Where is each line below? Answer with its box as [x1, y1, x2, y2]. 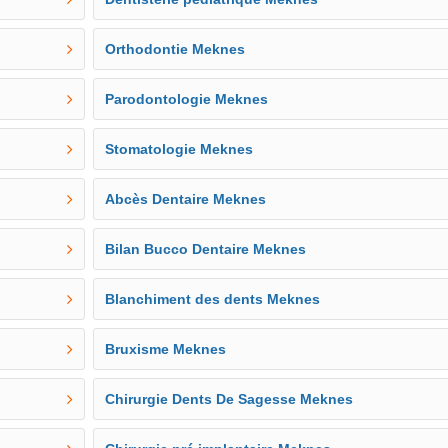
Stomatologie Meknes [105, 141, 254, 157]
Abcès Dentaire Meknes [105, 191, 267, 207]
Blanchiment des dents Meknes [105, 291, 321, 307]
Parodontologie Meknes [105, 91, 269, 107]
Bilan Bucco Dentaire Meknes [105, 241, 307, 257]
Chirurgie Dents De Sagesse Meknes [105, 391, 354, 407]
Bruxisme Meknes [105, 341, 227, 357]
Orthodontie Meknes [105, 41, 246, 57]
